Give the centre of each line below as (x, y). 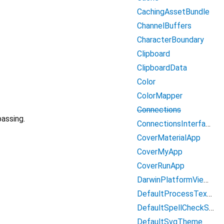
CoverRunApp (161, 166)
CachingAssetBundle (173, 12)
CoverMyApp (160, 152)
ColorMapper (160, 96)
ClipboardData (162, 68)
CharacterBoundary (170, 40)
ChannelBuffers (164, 26)
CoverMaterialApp (169, 138)
